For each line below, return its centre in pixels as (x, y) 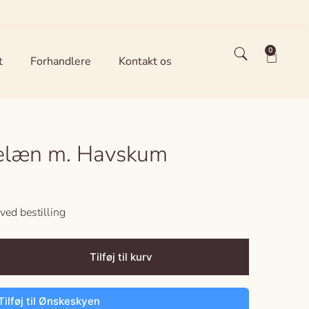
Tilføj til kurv (121, 257)
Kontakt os (145, 61)
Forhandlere (60, 61)
